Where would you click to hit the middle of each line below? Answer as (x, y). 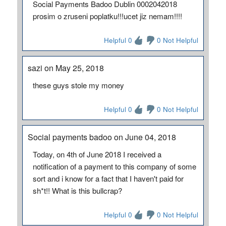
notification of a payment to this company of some (114, 166)
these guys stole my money (78, 85)
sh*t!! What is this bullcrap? (77, 190)
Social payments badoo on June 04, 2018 (102, 137)
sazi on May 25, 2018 (66, 68)
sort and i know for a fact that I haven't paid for (108, 178)
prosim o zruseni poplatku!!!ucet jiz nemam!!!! (107, 16)
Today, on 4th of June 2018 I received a (97, 154)
